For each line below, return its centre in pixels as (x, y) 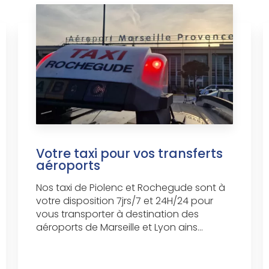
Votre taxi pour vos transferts (129, 153)
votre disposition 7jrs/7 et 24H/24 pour (124, 201)
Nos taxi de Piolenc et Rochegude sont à (130, 187)
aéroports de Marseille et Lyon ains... (119, 227)
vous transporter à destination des (117, 214)
